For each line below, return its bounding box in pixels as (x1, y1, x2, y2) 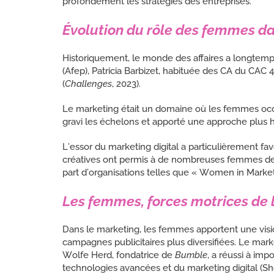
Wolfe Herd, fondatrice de (62, 249, 175, 261)
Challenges (65, 78, 112, 89)
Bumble (175, 249, 207, 261)
